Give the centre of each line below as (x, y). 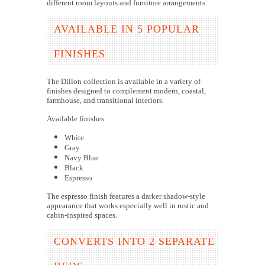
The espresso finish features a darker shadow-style (126, 196)
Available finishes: (77, 119)
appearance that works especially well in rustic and (128, 206)
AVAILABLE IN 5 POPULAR (127, 29)
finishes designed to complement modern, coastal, (126, 91)
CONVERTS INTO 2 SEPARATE (134, 242)
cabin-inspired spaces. (82, 215)
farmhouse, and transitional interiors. (105, 101)
